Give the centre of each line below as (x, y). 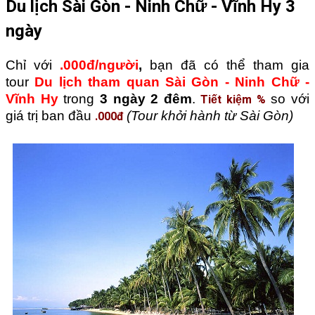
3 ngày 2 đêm (143, 98)
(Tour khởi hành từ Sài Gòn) (208, 115)
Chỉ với (33, 65)
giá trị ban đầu (50, 115)
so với (290, 98)
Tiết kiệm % (233, 99)
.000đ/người (99, 65)
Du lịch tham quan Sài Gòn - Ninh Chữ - (172, 82)
